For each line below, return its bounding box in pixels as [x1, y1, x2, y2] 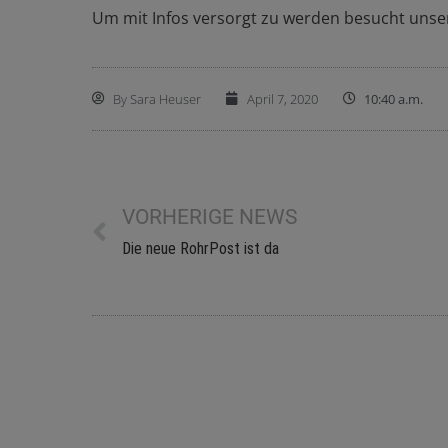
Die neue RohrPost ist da [122, 238, 279, 258]
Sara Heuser [127, 89, 201, 108]
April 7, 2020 [247, 89, 318, 108]
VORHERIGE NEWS [122, 204, 297, 229]
